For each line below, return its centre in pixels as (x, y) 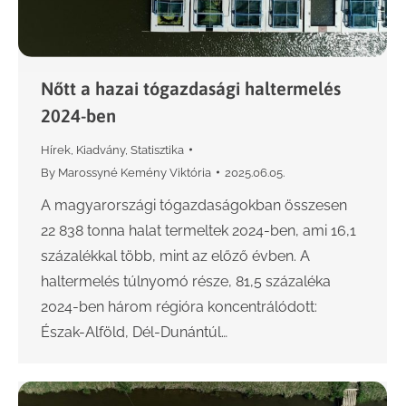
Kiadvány (101, 150)
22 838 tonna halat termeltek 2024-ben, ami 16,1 (198, 230)
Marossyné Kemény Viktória (135, 172)
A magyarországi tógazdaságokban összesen (194, 205)
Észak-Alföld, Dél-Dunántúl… (134, 332)
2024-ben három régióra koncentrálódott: (179, 306)
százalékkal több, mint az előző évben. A (175, 256)
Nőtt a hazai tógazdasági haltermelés (191, 88)
